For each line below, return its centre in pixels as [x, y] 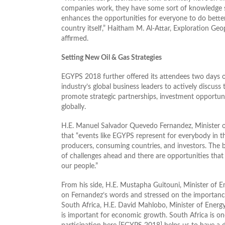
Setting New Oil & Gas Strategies [111, 58]
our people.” [80, 166]
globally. [74, 107]
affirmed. [75, 38]
